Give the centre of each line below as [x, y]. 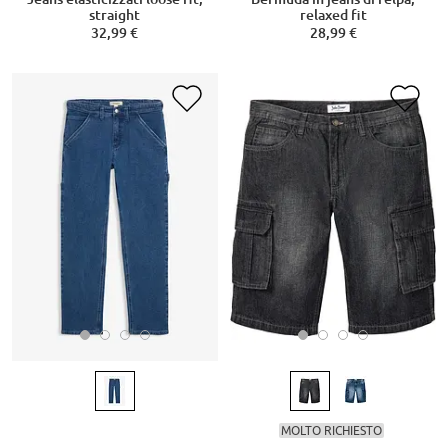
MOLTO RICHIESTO [331, 430]
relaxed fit [333, 14]
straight [115, 14]
